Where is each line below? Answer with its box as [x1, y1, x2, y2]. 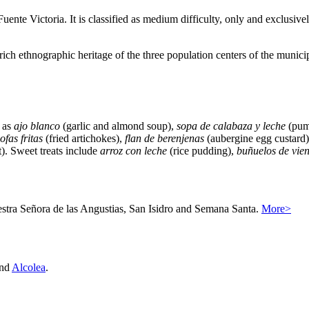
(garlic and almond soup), [60, 119, 177, 132]
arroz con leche [100, 144, 167, 157]
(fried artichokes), [43, 132, 125, 144]
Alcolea [12, 261, 46, 274]
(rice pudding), [167, 144, 237, 157]
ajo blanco [14, 119, 60, 132]
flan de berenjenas [125, 132, 204, 144]
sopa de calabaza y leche [177, 119, 286, 132]
